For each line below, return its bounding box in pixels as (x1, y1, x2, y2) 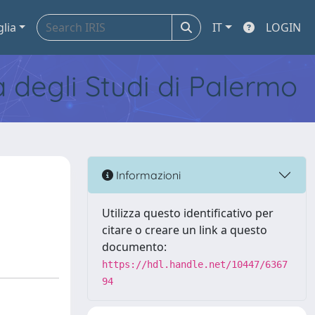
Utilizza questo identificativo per (102, 205, 274, 221)
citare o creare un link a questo (102, 222, 267, 238)
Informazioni (113, 167, 181, 182)
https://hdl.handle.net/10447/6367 (102, 259, 288, 270)
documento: (102, 239, 167, 255)
